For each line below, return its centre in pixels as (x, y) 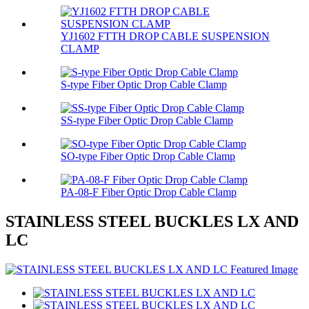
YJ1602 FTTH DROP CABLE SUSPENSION (165, 37)
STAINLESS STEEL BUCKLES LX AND (152, 222)
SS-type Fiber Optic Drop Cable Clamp (147, 121)
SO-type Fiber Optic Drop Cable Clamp (148, 157)
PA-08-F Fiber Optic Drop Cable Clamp (149, 192)
